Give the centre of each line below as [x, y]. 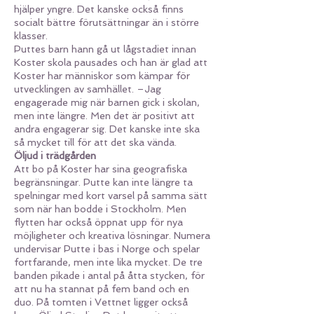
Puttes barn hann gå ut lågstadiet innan [105, 49]
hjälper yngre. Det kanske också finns [99, 9]
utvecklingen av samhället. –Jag [88, 89]
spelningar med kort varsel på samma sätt [111, 196]
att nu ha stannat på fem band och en [102, 289]
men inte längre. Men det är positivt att [104, 116]
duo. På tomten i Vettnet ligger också [101, 302]
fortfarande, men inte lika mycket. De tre [108, 262]
